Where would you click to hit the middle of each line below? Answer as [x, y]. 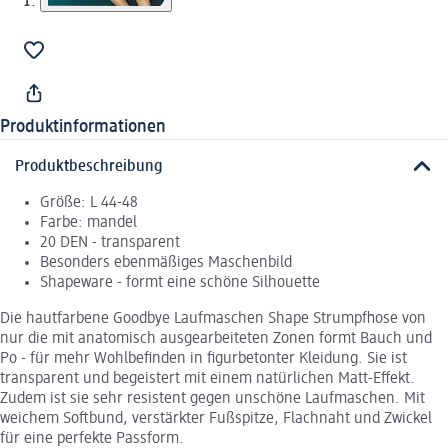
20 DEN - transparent [110, 242]
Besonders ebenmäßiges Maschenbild [166, 262]
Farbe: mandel [88, 222]
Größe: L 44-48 [89, 202]
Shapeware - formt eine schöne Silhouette [180, 282]
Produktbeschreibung [89, 166]
